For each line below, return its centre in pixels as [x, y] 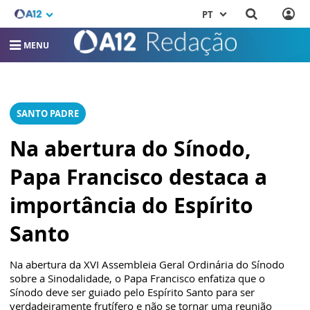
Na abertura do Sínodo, [130, 149]
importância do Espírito [131, 206]
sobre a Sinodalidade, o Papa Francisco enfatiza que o [137, 279]
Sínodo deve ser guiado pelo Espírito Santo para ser [132, 292]
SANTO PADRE [48, 114]
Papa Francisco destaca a [138, 177]
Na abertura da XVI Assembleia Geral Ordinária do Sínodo [147, 265]
